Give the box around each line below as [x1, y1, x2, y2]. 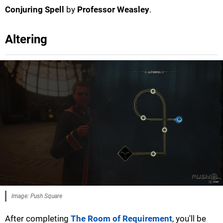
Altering [5, 32, 47, 46]
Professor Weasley [77, 4, 149, 14]
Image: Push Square [11, 192, 62, 200]
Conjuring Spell [5, 4, 64, 14]
